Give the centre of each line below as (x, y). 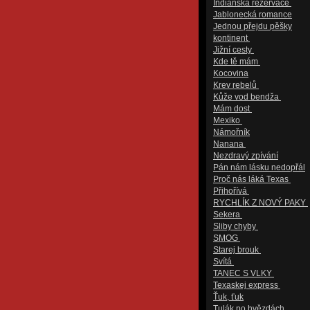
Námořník (231, 132)
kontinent (231, 38)
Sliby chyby (236, 226)
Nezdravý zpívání (246, 156)
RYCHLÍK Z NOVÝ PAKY (261, 203)
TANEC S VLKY (244, 273)
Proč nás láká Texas (252, 179)
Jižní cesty (234, 50)
